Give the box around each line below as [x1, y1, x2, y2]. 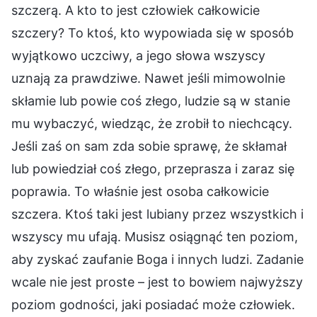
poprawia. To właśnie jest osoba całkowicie [11, 183, 269, 199]
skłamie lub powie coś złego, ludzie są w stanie [11, 93, 290, 108]
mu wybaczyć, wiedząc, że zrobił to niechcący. [11, 115, 292, 131]
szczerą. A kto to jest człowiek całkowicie [11, 2, 260, 18]
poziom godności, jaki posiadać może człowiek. [11, 296, 295, 312]
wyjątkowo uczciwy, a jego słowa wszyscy [11, 47, 265, 63]
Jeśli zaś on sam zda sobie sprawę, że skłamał [11, 138, 287, 154]
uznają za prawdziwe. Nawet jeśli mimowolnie [11, 70, 285, 86]
